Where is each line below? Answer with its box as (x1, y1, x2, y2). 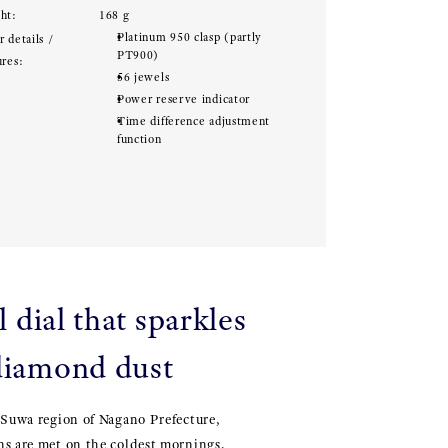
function (116, 132, 162, 146)
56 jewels (116, 70, 170, 84)
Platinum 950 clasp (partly (116, 30, 263, 44)
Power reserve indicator (116, 92, 251, 106)
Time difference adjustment (116, 114, 271, 128)
